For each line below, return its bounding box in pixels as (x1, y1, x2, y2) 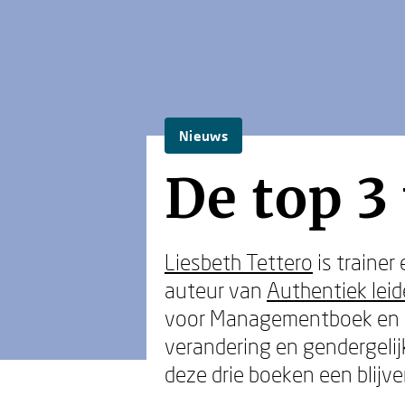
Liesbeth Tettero (165, 249, 313, 275)
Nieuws (179, 127, 228, 144)
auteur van (165, 277, 267, 303)
